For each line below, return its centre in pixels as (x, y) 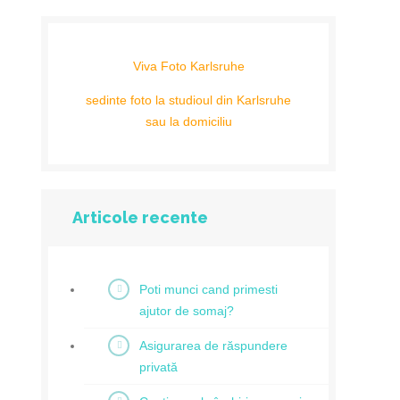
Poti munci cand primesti (208, 289)
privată (158, 367)
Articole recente (140, 217)
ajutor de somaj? (187, 311)
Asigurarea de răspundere (213, 346)
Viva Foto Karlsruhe (188, 66)
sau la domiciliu (188, 121)
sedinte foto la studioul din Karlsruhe (188, 100)
